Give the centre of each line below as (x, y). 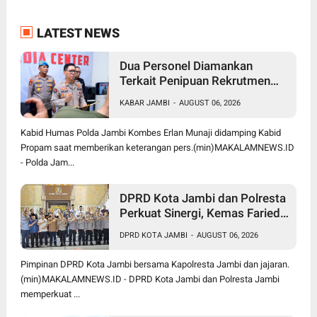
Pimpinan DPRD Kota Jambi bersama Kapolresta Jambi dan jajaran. (155, 265)
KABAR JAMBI (144, 103)
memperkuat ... (50, 294)
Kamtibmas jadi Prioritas (186, 227)
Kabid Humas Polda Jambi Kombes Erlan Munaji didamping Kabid (150, 132)
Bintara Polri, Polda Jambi (189, 96)
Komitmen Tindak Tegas (184, 111)
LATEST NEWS (76, 33)
